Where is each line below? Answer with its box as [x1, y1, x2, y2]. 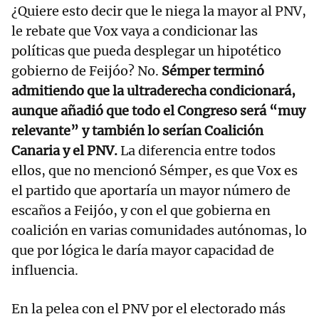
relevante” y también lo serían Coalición [11, 122, 263, 139]
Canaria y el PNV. [11, 142, 120, 159]
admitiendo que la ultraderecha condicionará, [11, 82, 296, 99]
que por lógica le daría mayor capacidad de [11, 241, 274, 258]
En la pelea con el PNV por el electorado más [11, 300, 286, 317]
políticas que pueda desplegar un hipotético [11, 42, 281, 59]
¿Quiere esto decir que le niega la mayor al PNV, [11, 2, 306, 19]
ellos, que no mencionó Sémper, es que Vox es [11, 162, 298, 179]
